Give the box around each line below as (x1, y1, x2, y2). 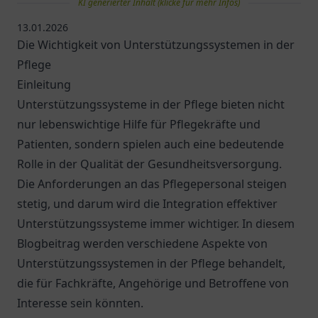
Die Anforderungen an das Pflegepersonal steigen (17, 176, 287, 192)
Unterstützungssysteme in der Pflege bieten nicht (17, 97, 285, 112)
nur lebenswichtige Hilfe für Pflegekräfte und (17, 116, 261, 132)
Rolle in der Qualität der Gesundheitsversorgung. (17, 156, 282, 172)
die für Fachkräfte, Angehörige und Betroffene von (17, 275, 289, 291)
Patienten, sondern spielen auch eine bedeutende (17, 136, 284, 152)
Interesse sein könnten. (17, 295, 143, 311)
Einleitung (17, 77, 71, 92)
